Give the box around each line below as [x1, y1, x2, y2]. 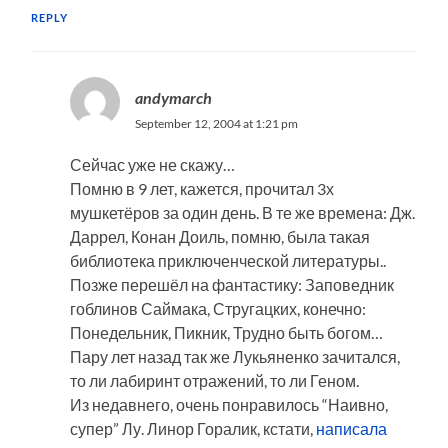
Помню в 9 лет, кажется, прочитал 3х [69, 178, 334, 198]
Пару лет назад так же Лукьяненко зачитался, [69, 346, 400, 366]
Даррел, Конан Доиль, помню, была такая [69, 226, 370, 246]
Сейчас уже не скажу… [69, 154, 235, 174]
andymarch [134, 87, 212, 107]
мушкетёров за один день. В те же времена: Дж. [69, 202, 415, 222]
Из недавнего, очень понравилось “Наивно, [69, 394, 388, 414]
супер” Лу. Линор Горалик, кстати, [69, 418, 316, 438]
